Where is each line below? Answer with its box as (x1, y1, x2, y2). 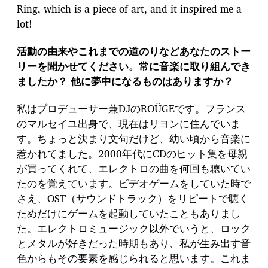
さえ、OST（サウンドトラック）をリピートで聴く (17, 190, 249, 206)
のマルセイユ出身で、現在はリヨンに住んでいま (17, 115, 240, 132)
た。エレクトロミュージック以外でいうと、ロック (17, 220, 251, 236)
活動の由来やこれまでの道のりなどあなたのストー (17, 42, 251, 59)
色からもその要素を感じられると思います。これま (17, 250, 251, 266)
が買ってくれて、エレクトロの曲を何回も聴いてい (17, 160, 251, 176)
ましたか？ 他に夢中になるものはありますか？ (17, 72, 233, 89)
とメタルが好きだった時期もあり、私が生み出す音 (17, 235, 251, 251)
